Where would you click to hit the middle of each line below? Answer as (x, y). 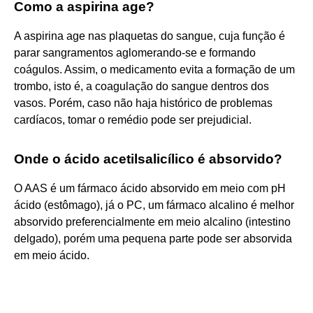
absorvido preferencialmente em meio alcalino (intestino (152, 221)
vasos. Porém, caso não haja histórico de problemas (143, 103)
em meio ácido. (52, 255)
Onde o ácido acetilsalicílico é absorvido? (148, 159)
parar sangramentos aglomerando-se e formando (135, 52)
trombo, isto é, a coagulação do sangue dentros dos (141, 86)
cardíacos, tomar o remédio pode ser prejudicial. (133, 119)
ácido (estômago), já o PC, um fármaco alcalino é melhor (154, 205)
